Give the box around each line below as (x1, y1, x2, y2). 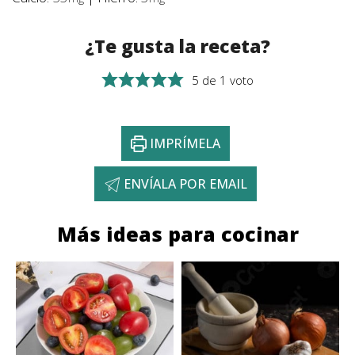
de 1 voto (199, 72, 254, 89)
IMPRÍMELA (147, 135, 221, 153)
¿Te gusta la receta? (85, 34, 270, 59)
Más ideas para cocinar (56, 220, 299, 248)
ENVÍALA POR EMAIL (120, 175, 247, 193)
